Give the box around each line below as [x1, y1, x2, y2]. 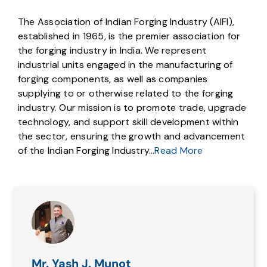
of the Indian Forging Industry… [17, 144, 155, 157]
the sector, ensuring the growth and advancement [17, 130, 246, 143]
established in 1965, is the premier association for [17, 30, 241, 43]
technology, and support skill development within [17, 116, 239, 129]
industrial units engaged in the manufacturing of [17, 58, 233, 72]
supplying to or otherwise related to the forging [17, 87, 234, 100]
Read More [154, 144, 203, 157]
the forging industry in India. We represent [17, 44, 207, 57]
